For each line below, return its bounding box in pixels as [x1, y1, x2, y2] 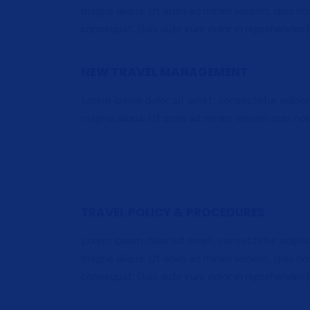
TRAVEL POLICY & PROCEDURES [81, 204, 265, 221]
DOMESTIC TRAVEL [95, 104, 194, 118]
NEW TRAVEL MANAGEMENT [81, 64, 248, 80]
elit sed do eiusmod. [95, 144, 190, 156]
